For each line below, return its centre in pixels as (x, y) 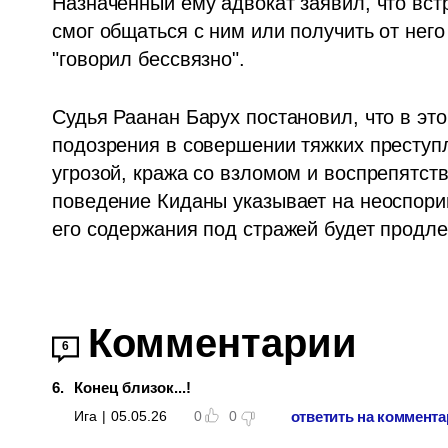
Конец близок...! (133, 388)
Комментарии (223, 343)
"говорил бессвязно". (148, 59)
